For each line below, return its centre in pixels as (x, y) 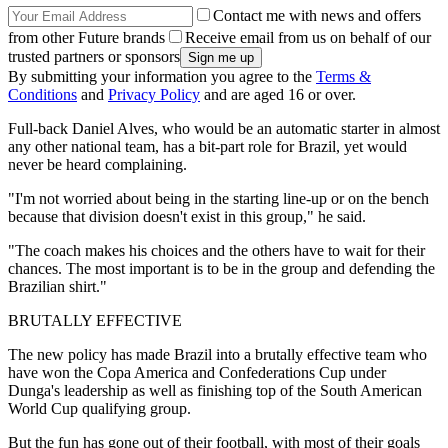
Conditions (42, 94)
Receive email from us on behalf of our (308, 37)
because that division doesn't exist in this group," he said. (187, 216)
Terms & (343, 76)
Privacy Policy (154, 94)
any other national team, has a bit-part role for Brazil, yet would (207, 146)
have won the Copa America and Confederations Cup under (197, 372)
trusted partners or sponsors (94, 56)
